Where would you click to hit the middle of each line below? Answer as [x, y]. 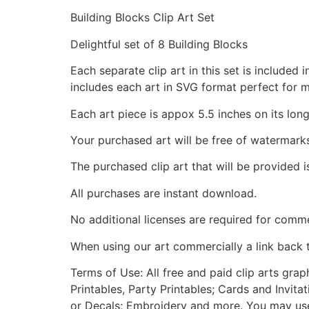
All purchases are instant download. [163, 193]
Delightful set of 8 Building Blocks [159, 44]
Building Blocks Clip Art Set [142, 18]
